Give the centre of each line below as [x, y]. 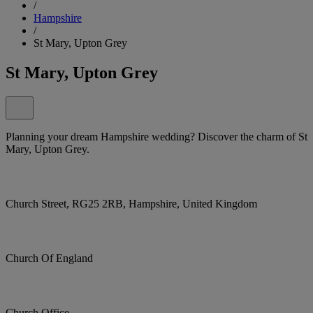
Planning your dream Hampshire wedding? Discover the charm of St [156, 136]
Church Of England [49, 258]
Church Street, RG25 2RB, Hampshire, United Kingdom [131, 203]
